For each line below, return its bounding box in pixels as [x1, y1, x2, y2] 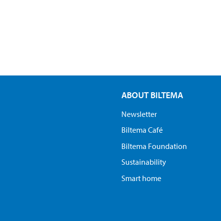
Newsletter [121, 109, 157, 119]
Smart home [121, 173, 161, 184]
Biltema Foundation [121, 141, 187, 151]
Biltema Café [121, 125, 163, 135]
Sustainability [121, 157, 166, 167]
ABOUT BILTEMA [121, 89, 183, 101]
